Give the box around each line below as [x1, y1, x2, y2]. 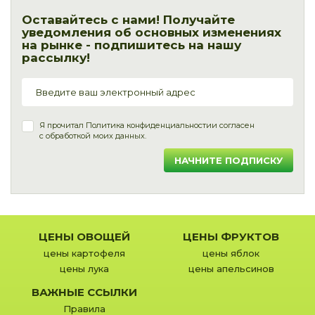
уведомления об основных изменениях [22, 25, 281, 40]
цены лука [59, 263, 109, 275]
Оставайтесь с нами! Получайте [22, 13, 235, 27]
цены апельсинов [188, 263, 274, 275]
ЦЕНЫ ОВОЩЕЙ [38, 230, 130, 244]
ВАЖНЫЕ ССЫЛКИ [31, 285, 137, 300]
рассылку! [22, 51, 90, 65]
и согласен [212, 120, 255, 131]
